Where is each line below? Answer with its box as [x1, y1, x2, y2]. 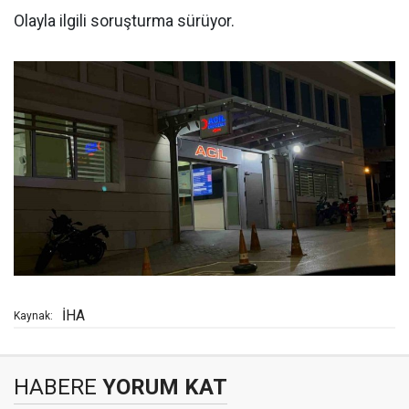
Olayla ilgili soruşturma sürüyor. [14, 12, 235, 30]
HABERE [14, 373, 97, 400]
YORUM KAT [97, 373, 227, 400]
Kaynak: [14, 309, 53, 322]
